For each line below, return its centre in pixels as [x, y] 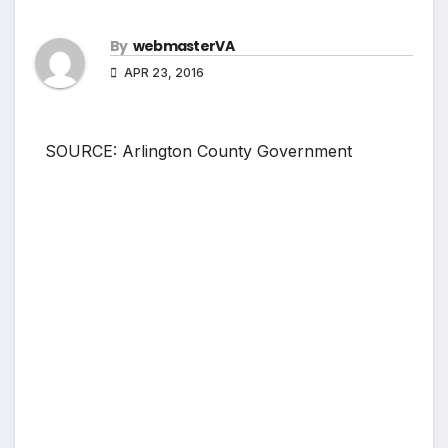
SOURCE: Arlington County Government [198, 151]
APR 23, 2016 [162, 73]
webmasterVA [183, 46]
